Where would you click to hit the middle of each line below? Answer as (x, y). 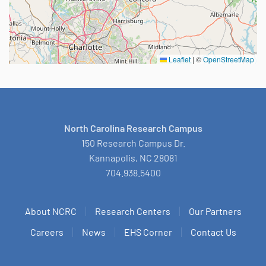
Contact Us (213, 232)
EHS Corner (148, 232)
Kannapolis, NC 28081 (133, 158)
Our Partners (215, 211)
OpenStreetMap (229, 59)
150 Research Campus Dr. (133, 143)
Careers (47, 232)
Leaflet (179, 59)
